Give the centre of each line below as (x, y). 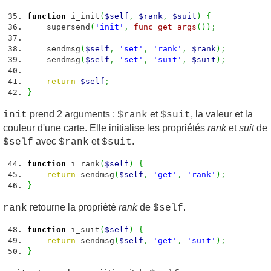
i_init (83, 16)
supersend (59, 27)
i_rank (83, 164)
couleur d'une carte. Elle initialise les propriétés (105, 128)
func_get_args (165, 27)
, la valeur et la (222, 114)
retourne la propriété (73, 207)
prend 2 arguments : (72, 114)
